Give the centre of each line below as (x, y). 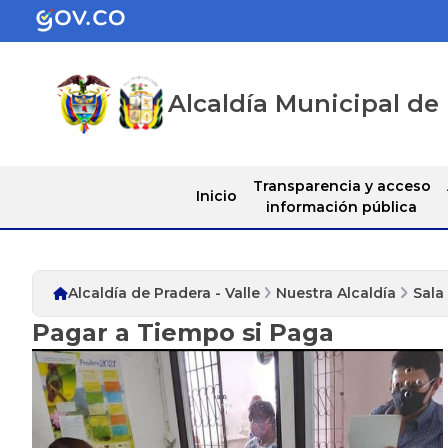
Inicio (216, 196)
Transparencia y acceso (341, 185)
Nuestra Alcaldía (336, 292)
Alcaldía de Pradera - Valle (164, 292)
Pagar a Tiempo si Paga (183, 332)
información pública (341, 206)
